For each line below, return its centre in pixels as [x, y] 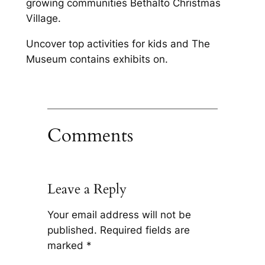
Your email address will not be [119, 214]
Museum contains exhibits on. [97, 59]
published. [72, 230]
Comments [90, 135]
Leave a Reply [87, 189]
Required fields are [145, 230]
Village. [43, 19]
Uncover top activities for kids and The [118, 44]
